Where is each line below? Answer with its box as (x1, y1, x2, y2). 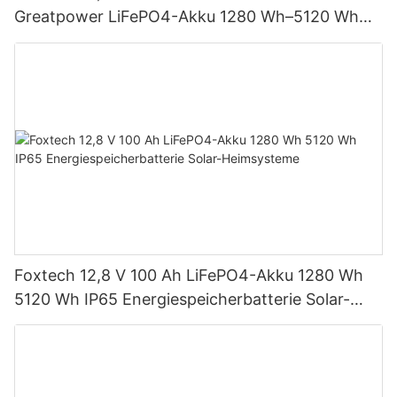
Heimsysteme (14, 313, 115, 332)
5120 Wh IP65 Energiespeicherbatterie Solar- (14, 289, 350, 308)
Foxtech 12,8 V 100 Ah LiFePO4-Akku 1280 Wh (14, 265, 363, 284)
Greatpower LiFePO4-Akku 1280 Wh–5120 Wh (14, 7, 359, 27)
